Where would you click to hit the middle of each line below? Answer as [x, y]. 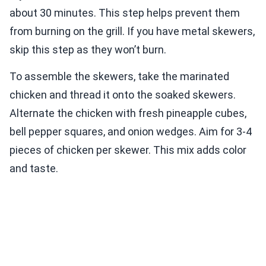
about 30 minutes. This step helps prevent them [125, 12]
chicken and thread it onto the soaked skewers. [123, 94]
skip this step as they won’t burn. [88, 49]
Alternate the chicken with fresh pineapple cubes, [128, 113]
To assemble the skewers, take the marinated [119, 76]
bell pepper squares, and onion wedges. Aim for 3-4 [131, 131]
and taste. [34, 168]
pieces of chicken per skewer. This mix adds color [128, 150]
